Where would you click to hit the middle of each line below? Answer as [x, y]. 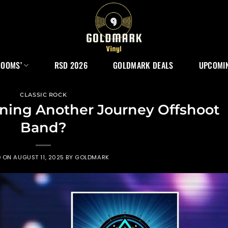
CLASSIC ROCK [44, 95]
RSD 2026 [71, 65]
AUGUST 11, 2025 [39, 157]
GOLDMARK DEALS [143, 65]
